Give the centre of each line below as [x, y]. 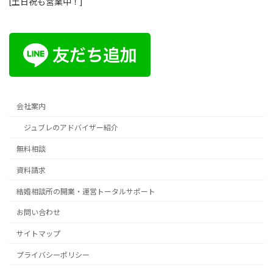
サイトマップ [38, 234]
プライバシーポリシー [53, 255]
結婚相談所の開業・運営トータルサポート [86, 191]
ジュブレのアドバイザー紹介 [71, 128]
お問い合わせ [38, 213]
